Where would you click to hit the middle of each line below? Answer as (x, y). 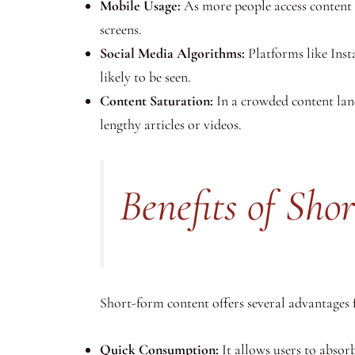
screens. (121, 30)
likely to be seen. (145, 77)
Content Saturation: (157, 101)
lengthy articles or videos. (171, 125)
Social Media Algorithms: (172, 53)
